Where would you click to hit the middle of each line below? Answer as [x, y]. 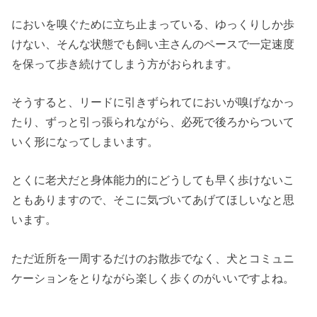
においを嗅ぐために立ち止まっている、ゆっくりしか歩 [153, 24]
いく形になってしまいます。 [85, 142]
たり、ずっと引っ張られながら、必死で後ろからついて [153, 122]
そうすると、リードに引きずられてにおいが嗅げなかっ [153, 102]
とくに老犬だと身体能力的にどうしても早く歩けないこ [153, 180]
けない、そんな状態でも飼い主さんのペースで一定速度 [153, 44]
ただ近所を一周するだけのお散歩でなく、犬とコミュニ [153, 258]
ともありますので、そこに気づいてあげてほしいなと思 [153, 200]
